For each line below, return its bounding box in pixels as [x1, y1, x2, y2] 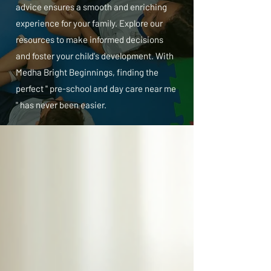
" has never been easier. [16, 99, 106, 110]
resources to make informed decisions [16, 34, 163, 45]
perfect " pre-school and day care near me [16, 83, 176, 94]
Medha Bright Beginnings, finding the [16, 67, 158, 77]
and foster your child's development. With [16, 50, 174, 61]
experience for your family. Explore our [16, 18, 163, 28]
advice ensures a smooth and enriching [16, 1, 167, 12]
